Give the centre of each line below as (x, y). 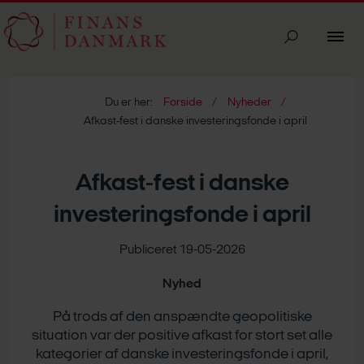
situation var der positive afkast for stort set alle (182, 336)
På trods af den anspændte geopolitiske (182, 317)
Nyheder (249, 103)
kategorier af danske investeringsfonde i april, (182, 355)
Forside (182, 103)
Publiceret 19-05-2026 (182, 250)
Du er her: (128, 103)
